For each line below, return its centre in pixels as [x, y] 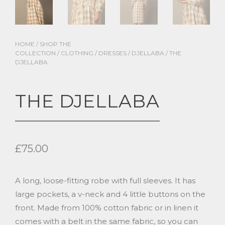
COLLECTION [35, 53]
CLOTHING [77, 53]
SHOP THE [55, 44]
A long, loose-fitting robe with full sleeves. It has [105, 181]
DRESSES [113, 53]
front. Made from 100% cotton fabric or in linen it [107, 208]
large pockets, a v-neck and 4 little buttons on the [110, 194]
